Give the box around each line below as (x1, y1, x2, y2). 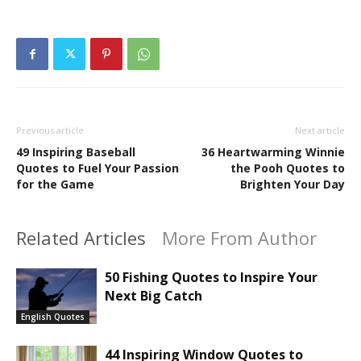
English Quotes (21, 311, 85, 323)
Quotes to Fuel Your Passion (16, 160, 179, 176)
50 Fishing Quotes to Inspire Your (105, 268, 317, 287)
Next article (295, 124, 345, 137)
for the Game (16, 176, 94, 193)
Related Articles (16, 226, 146, 251)
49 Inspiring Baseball (16, 144, 135, 160)
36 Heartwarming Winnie (201, 144, 345, 160)
